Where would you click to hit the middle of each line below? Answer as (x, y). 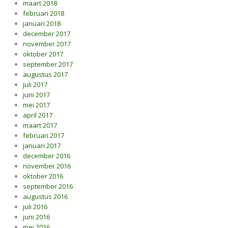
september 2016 (48, 186)
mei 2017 (36, 105)
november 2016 (47, 166)
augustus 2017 (45, 74)
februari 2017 (44, 135)
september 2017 (48, 64)
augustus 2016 (45, 196)
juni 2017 (36, 95)
